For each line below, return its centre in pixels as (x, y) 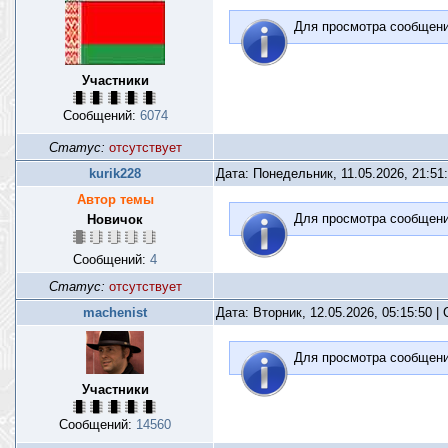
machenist (115, 312)
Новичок (115, 219)
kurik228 (115, 173)
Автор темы (115, 199)
